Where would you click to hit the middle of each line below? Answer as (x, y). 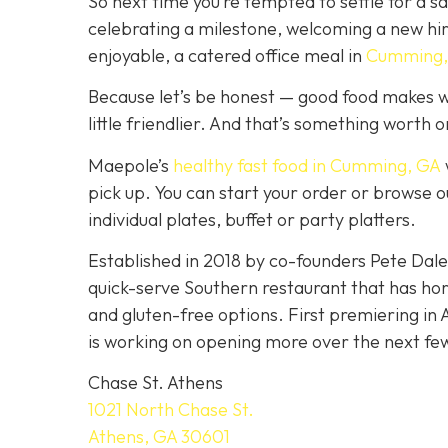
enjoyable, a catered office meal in (227, 55)
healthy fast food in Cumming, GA (307, 165)
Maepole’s (130, 165)
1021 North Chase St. (171, 410)
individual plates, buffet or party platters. (252, 219)
